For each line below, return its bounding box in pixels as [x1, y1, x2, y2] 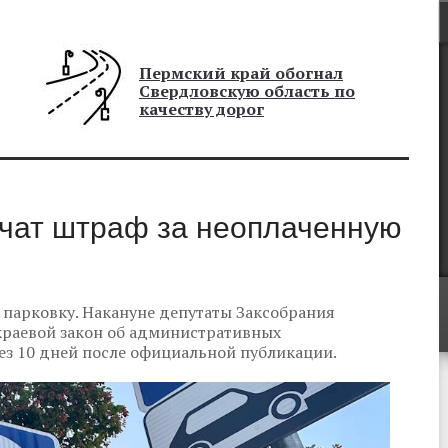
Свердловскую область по [139, 80, 355, 102]
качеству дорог [139, 98, 264, 120]
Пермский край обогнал [139, 62, 343, 84]
